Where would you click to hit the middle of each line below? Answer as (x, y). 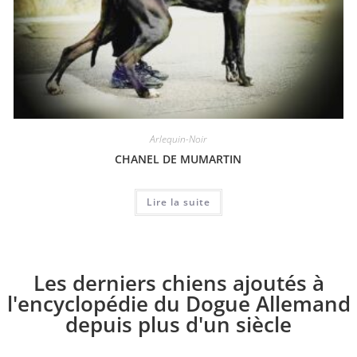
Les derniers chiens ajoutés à (178, 282)
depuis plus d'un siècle (178, 324)
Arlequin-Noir (178, 139)
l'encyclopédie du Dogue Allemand (178, 303)
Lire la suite (178, 202)
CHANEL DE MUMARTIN (178, 159)
